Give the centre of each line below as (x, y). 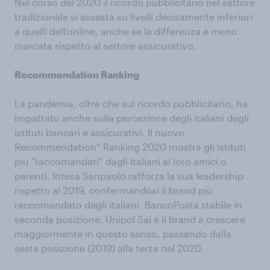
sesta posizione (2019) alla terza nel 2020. (109, 248)
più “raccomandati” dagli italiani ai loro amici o (121, 161)
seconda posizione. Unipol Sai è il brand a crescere (130, 219)
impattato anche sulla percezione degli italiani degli (132, 118)
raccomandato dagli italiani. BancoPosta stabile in (128, 205)
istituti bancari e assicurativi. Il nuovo (99, 132)
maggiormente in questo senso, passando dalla (123, 234)
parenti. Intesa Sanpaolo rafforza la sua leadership (129, 176)
